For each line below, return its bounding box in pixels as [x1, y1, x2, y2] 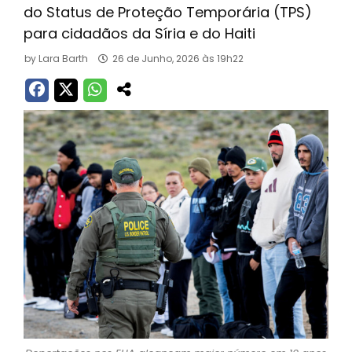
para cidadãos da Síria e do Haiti [24, 24, 255, 43]
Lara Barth [38, 52, 88, 65]
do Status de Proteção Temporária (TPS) [24, 2, 312, 22]
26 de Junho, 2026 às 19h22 [112, 52, 244, 65]
